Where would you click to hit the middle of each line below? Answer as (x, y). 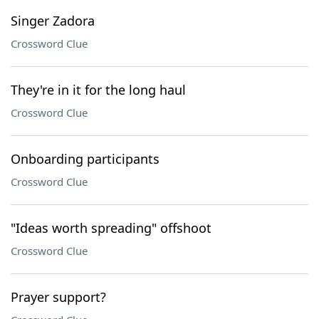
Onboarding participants (85, 159)
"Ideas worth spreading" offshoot (111, 228)
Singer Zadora (53, 21)
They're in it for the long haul (98, 90)
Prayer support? (58, 297)
